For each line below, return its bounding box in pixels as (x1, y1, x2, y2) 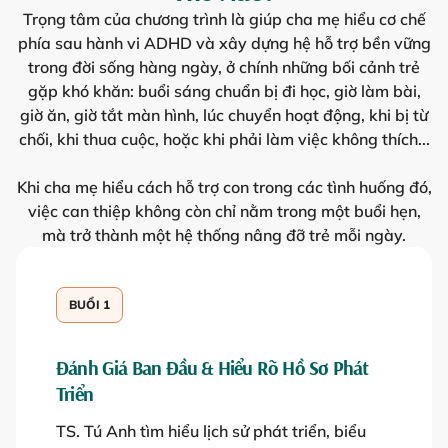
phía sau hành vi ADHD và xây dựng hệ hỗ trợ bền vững (17, 33, 431, 54)
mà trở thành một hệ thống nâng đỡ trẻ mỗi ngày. (42, 225, 406, 246)
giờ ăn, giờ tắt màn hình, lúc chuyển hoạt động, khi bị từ (20, 105, 428, 126)
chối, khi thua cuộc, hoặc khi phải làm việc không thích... (18, 129, 430, 150)
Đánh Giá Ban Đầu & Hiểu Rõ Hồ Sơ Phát (56, 355, 369, 381)
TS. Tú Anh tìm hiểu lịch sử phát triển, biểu (56, 421, 366, 442)
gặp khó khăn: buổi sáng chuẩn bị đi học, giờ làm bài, (27, 81, 421, 102)
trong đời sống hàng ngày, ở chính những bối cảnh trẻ (28, 57, 420, 78)
